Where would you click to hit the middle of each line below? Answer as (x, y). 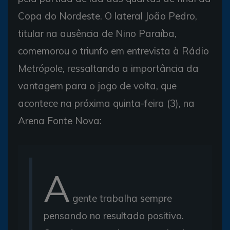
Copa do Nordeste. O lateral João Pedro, (108, 16)
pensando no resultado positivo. (114, 215)
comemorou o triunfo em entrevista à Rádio (113, 51)
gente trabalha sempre (121, 198)
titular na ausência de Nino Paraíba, (97, 33)
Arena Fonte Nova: (60, 120)
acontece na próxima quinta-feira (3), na (106, 103)
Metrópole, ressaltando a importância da (108, 68)
